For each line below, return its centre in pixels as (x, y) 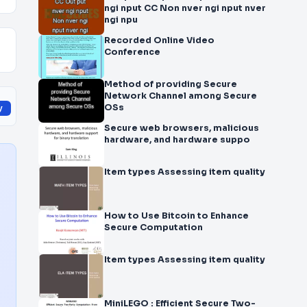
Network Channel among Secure (181, 96)
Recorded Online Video (159, 40)
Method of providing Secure (171, 84)
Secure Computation (153, 228)
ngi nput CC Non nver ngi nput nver (185, 8)
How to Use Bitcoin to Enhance (133, 216)
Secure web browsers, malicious (182, 128)
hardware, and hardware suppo (177, 140)
